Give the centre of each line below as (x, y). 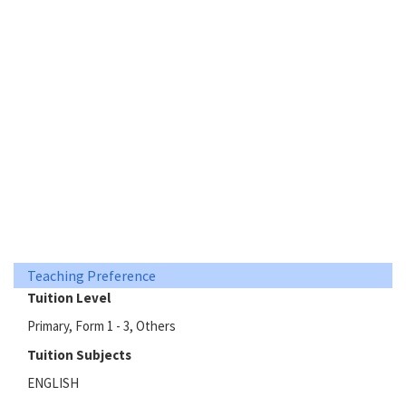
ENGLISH (53, 383)
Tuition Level (69, 297)
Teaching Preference (92, 275)
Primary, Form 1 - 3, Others (101, 326)
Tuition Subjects (79, 354)
